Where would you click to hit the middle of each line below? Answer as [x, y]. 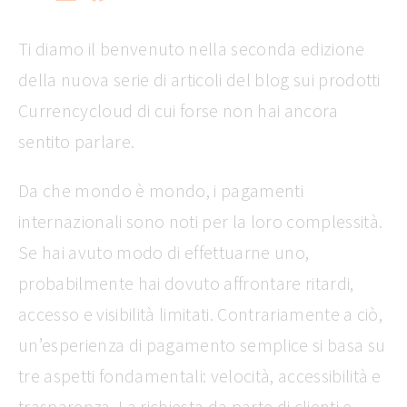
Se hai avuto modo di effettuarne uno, [164, 252]
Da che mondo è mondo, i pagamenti [161, 190]
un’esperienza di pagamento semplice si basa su [202, 345]
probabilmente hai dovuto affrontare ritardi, [186, 283]
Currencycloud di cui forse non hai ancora [179, 110]
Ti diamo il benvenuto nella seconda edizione [192, 49]
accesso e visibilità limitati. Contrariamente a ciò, [201, 314]
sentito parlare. [77, 141]
